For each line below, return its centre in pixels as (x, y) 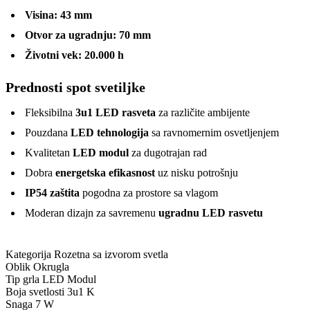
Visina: (41, 15)
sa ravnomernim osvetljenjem (214, 132)
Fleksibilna (50, 112)
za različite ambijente (203, 112)
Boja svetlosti (35, 291)
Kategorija (28, 254)
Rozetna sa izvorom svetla (111, 254)
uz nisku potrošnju (197, 172)
